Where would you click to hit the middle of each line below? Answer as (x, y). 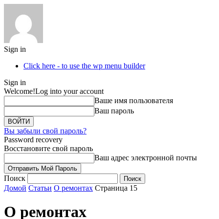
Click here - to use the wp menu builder (84, 66)
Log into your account (69, 91)
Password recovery (33, 140)
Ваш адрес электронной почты (146, 158)
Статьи (40, 188)
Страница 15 (116, 188)
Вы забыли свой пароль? (45, 131)
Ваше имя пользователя (134, 100)
